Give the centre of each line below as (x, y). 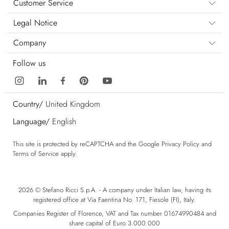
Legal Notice (35, 23)
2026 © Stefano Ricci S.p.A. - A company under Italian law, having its (114, 190)
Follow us (29, 63)
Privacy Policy (180, 144)
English (64, 121)
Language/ (31, 121)
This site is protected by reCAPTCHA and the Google (87, 144)
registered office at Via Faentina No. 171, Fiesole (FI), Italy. (114, 200)
